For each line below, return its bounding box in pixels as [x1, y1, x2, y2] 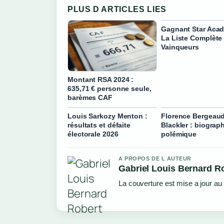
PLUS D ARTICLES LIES [67, 4, 166, 13]
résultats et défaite [67, 121, 131, 129]
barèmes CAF [67, 93, 112, 102]
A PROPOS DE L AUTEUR [118, 155, 191, 162]
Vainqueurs [161, 42, 199, 51]
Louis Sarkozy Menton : [67, 112, 147, 120]
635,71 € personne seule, [67, 84, 151, 93]
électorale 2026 [67, 130, 118, 138]
